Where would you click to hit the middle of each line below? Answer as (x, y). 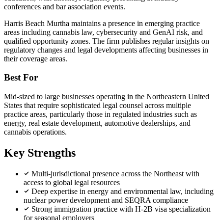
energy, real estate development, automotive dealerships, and (97, 123)
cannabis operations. (35, 132)
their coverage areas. (36, 58)
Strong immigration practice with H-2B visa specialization (121, 209)
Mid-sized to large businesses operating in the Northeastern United (107, 97)
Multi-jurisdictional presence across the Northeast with (115, 173)
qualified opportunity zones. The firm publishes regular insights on (107, 41)
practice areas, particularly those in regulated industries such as (100, 114)
